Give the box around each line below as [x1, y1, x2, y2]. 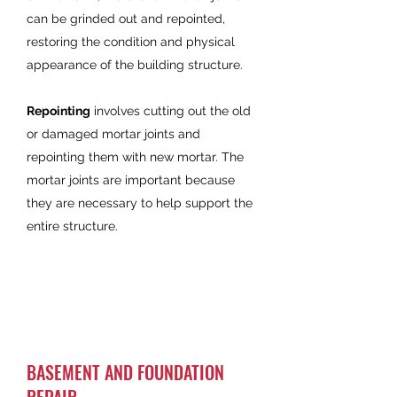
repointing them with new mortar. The [27, 150, 244, 164]
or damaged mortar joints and [27, 127, 200, 141]
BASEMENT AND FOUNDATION [27, 359, 224, 385]
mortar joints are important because [27, 173, 235, 187]
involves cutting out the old [90, 104, 251, 118]
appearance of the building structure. [27, 58, 243, 72]
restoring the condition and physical [27, 35, 235, 49]
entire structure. [27, 219, 118, 233]
